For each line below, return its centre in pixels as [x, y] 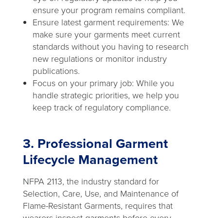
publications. [56, 71]
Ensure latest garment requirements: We [108, 23]
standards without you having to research [111, 47]
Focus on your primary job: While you [103, 83]
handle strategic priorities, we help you [106, 96]
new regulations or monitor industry [100, 59]
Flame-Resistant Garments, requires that [98, 206]
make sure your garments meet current [106, 35]
